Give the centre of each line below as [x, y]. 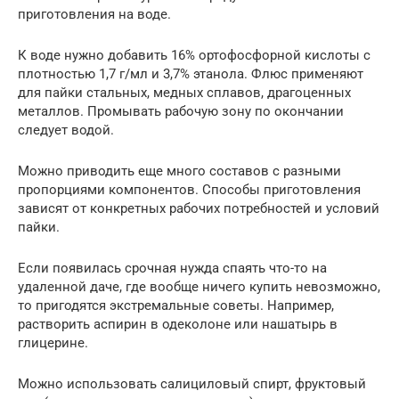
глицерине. [53, 342]
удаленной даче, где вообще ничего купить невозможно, [199, 286]
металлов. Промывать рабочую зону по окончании [181, 111]
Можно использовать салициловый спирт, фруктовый [192, 383]
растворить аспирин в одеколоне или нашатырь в [178, 324]
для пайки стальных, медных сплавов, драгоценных [184, 92]
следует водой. [66, 130]
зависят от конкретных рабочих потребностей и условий [199, 208]
